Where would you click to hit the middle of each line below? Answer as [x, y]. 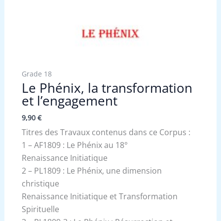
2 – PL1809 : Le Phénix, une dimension [92, 171]
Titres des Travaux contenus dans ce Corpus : [106, 132]
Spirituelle [40, 209]
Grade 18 [37, 74]
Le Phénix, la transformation [107, 88]
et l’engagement [69, 101]
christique [40, 184]
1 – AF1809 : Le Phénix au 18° [74, 145]
